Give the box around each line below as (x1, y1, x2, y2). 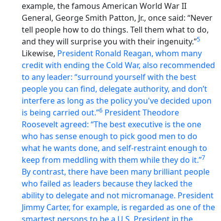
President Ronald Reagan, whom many (57, 47, 202, 59)
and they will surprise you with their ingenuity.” (22, 36, 197, 47)
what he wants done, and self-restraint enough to (22, 142, 207, 153)
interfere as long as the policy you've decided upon (22, 95, 212, 106)
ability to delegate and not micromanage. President (22, 189, 214, 201)
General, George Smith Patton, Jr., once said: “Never (22, 12, 213, 23)
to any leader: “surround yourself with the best (22, 71, 196, 82)
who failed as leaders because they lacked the (22, 178, 192, 189)
